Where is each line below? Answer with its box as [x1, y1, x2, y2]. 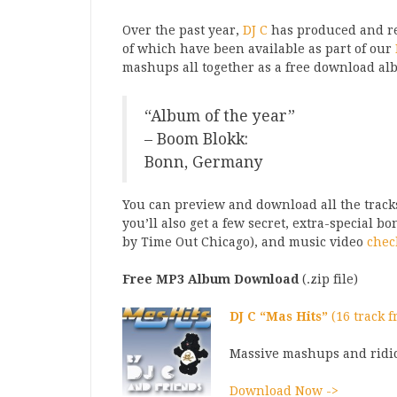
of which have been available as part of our [122, 42, 395, 56]
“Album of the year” [144, 107, 295, 125]
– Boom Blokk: [144, 130, 248, 148]
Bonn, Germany [144, 153, 263, 171]
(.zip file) [299, 272, 358, 286]
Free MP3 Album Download [122, 272, 299, 286]
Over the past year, [122, 23, 243, 37]
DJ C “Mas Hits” [230, 309, 328, 323]
